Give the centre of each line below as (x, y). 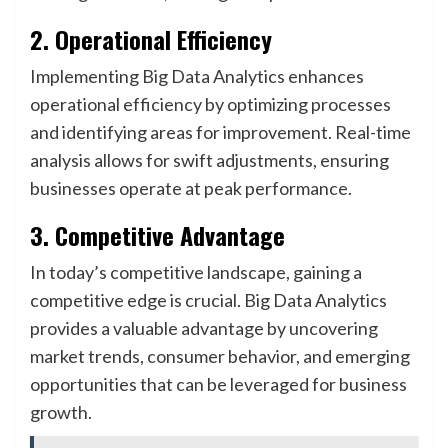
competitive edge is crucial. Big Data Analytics (208, 300)
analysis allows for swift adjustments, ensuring (209, 160)
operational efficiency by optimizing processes (210, 104)
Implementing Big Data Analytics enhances (197, 76)
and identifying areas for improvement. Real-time (220, 132)
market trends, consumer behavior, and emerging (220, 356)
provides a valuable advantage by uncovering (204, 328)
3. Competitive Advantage (157, 235)
